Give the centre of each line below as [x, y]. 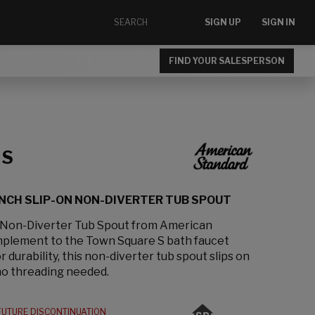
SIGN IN [278, 22]
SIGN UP [223, 22]
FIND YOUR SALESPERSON [227, 60]
